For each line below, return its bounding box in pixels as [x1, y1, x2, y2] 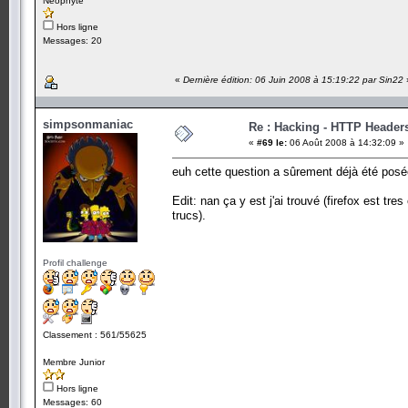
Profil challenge [43, 257, 107, 268]
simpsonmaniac [43, 117, 133, 131]
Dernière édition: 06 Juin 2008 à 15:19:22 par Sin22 [183, 74, 403, 85]
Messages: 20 [43, 35, 102, 46]
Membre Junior [43, 356, 105, 367]
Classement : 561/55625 [43, 329, 147, 340]
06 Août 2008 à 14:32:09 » [287, 137, 404, 148]
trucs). [172, 208, 206, 222]
